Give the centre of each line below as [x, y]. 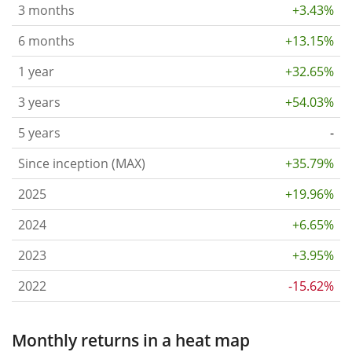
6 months [46, 40]
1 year [36, 71]
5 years [39, 132]
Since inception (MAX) [82, 163]
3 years [39, 102]
